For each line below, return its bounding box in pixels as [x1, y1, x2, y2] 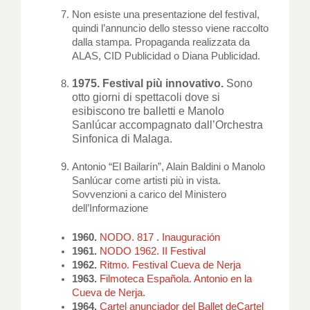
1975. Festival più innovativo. [71, 77, 224, 90]
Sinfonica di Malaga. [71, 133, 172, 145]
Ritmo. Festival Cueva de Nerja [99, 259, 241, 271]
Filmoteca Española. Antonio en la [99, 273, 252, 285]
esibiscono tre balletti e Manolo [71, 105, 224, 118]
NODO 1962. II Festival [99, 246, 206, 257]
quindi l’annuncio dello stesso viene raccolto [71, 23, 268, 35]
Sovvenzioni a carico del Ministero [71, 189, 226, 201]
